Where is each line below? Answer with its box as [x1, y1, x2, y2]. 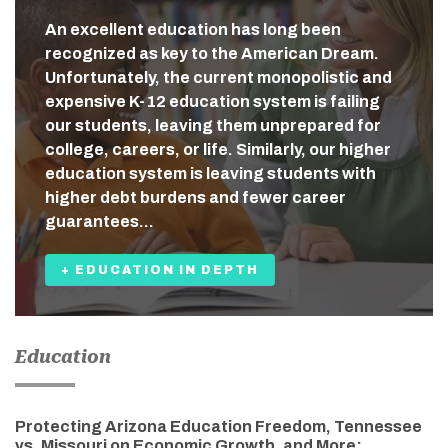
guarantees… [45, 212, 154, 230]
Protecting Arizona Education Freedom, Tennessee [15, 417, 422, 435]
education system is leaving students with [45, 164, 376, 182]
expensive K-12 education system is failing [45, 92, 380, 110]
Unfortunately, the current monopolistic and [45, 68, 392, 86]
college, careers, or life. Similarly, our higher [45, 140, 391, 158]
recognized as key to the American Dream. [45, 44, 379, 62]
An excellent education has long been [45, 20, 341, 38]
